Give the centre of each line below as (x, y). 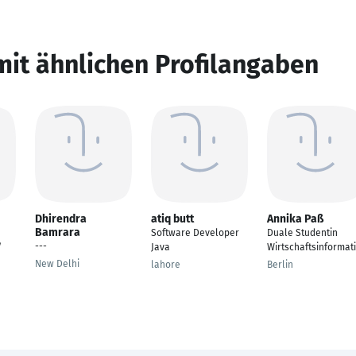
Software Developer (195, 233)
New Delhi (57, 264)
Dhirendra (61, 219)
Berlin (280, 265)
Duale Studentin (302, 233)
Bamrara (58, 232)
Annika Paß (295, 219)
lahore (166, 265)
